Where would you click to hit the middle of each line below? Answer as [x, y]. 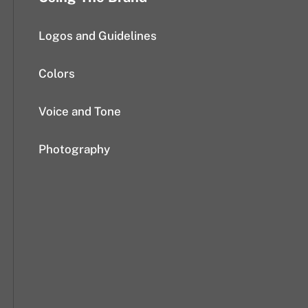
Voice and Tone [80, 111]
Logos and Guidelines [98, 36]
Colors [57, 74]
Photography [74, 149]
